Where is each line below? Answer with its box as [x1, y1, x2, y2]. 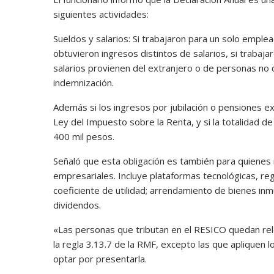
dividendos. [53, 198, 101, 211]
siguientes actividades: [53, 7, 151, 20]
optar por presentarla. [53, 252, 147, 265]
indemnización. [53, 76, 114, 89]
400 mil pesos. [53, 130, 114, 143]
